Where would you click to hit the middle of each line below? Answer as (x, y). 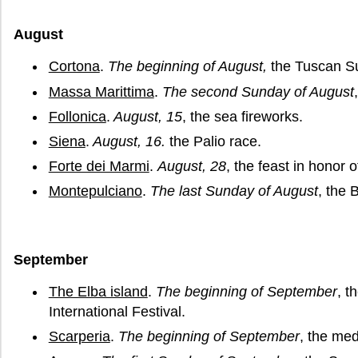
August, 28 (191, 166)
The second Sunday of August (258, 91)
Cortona (74, 67)
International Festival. (117, 312)
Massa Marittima (101, 91)
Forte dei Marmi (99, 166)
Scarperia (79, 337)
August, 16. (127, 141)
